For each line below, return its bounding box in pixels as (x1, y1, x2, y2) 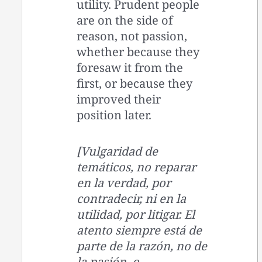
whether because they (77, 43, 200, 60)
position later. (77, 106, 152, 123)
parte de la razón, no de (77, 237, 208, 254)
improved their (77, 91, 161, 107)
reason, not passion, (77, 27, 188, 44)
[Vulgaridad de (77, 143, 158, 159)
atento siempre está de (77, 222, 202, 238)
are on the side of (77, 12, 173, 28)
